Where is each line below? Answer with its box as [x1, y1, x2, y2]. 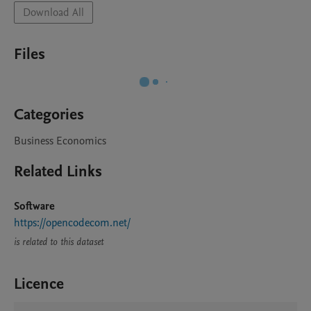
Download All [23, 5, 84, 20]
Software [14, 199, 55, 214]
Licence [14, 274, 64, 294]
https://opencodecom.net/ [14, 215, 131, 230]
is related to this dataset [14, 235, 103, 249]
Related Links [14, 161, 102, 182]
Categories [14, 104, 84, 125]
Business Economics [14, 133, 106, 149]
